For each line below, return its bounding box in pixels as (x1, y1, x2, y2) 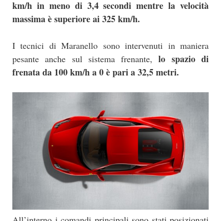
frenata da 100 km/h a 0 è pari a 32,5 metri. (12, 66, 179, 79)
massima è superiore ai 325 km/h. (12, 12, 140, 26)
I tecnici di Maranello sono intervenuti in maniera (12, 39, 209, 52)
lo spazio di (158, 52, 209, 66)
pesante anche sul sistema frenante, (12, 53, 159, 65)
